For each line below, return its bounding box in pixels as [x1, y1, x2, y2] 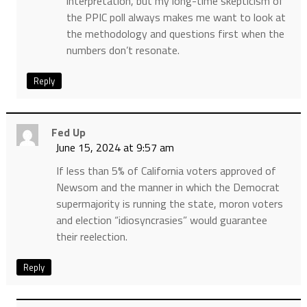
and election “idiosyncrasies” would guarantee [56, 212, 267, 229]
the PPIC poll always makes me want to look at [66, 9, 286, 26]
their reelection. [56, 228, 127, 245]
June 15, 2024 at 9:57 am [55, 139, 174, 156]
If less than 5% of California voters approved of [56, 162, 276, 180]
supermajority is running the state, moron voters [56, 195, 283, 212]
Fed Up [51, 124, 86, 141]
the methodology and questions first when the [66, 25, 284, 42]
